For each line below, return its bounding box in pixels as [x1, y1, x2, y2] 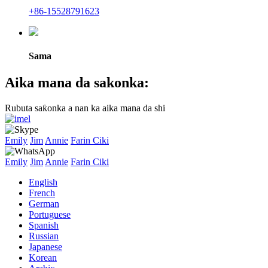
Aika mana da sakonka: [5, 74, 149, 90]
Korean [29, 252, 57, 263]
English [29, 176, 57, 187]
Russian [29, 230, 59, 241]
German [29, 198, 59, 209]
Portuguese [29, 209, 71, 220]
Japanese [29, 241, 62, 252]
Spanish [29, 220, 59, 230]
